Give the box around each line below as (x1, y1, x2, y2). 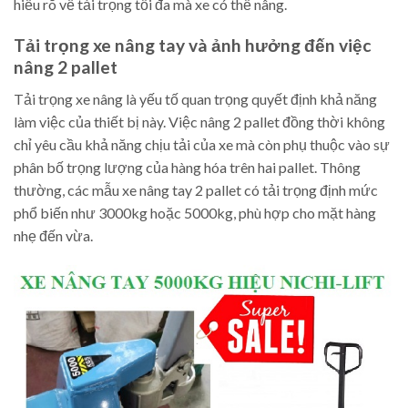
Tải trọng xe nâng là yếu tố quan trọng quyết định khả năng (14, 89, 377, 107)
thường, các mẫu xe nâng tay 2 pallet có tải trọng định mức (14, 180, 378, 199)
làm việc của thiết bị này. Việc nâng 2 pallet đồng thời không (14, 112, 385, 130)
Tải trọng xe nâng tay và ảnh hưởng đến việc (14, 35, 372, 56)
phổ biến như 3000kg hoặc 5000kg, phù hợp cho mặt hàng (14, 203, 376, 221)
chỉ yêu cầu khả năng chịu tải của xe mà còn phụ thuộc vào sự (14, 135, 390, 153)
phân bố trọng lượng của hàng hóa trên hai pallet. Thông (14, 158, 361, 176)
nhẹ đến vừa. (14, 226, 93, 244)
